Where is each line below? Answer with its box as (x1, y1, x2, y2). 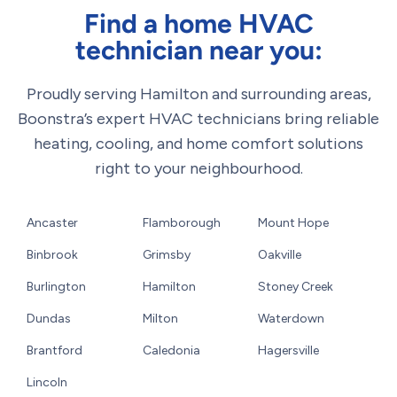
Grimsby (142, 246, 191, 262)
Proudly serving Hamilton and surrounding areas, (26, 83, 371, 104)
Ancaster (27, 214, 78, 230)
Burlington (27, 278, 86, 294)
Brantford (27, 342, 82, 358)
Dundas (27, 310, 71, 326)
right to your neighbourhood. (94, 158, 303, 178)
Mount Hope (258, 214, 330, 230)
